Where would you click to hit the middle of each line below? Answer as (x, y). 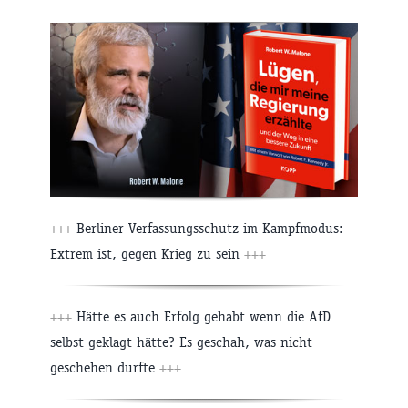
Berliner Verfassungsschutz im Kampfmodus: (208, 229)
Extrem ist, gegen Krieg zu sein (147, 254)
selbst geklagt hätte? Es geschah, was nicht (181, 342)
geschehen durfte (105, 368)
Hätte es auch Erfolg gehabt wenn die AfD (201, 317)
